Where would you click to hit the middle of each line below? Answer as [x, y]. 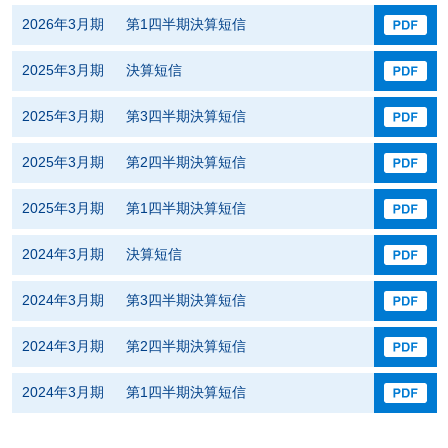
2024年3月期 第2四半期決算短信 [133, 346]
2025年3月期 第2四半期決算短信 [133, 162]
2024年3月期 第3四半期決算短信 [133, 300]
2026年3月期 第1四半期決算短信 [133, 24]
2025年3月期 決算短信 [101, 70]
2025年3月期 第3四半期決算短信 [133, 116]
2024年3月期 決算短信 [101, 254]
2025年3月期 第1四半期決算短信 [133, 208]
